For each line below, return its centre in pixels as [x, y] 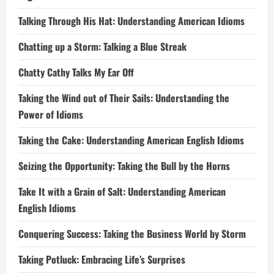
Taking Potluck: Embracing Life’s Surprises [102, 259]
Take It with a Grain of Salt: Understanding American [122, 191]
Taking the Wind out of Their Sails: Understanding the [124, 98]
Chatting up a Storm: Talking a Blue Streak [102, 46]
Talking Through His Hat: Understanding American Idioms [131, 21]
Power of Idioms [51, 114]
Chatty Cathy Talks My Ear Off [76, 72]
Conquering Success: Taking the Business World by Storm [132, 234]
